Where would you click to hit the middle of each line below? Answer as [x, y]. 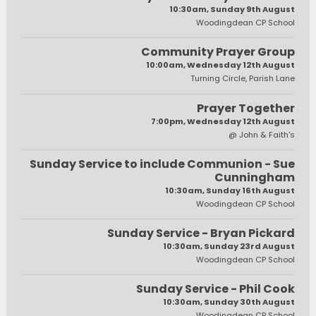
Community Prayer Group [218, 52]
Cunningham [254, 177]
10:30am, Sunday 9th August [232, 10]
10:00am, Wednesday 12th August [220, 65]
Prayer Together [245, 108]
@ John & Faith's [261, 134]
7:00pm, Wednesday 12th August [223, 121]
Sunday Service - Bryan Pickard [201, 233]
